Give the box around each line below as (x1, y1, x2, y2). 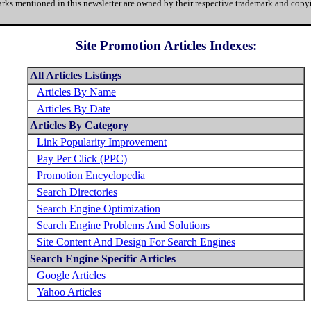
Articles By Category (30, 119, 128, 132)
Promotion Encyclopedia (37, 169, 145, 182)
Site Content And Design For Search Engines (37, 236, 235, 249)
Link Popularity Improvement (37, 136, 167, 149)
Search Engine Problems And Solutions (37, 219, 210, 232)
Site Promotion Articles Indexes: (75, 38, 257, 53)
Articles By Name (37, 86, 116, 99)
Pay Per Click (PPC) (37, 153, 127, 165)
